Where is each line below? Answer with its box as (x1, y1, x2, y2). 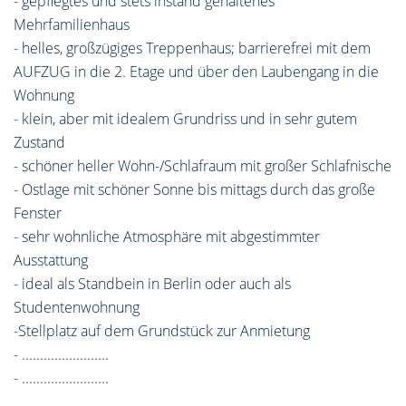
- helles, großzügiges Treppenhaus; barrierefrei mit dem (14, 38, 371, 58)
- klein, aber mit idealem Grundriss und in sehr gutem (14, 109, 357, 129)
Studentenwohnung (14, 297, 140, 317)
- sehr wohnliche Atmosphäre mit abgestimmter (14, 227, 320, 246)
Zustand (14, 132, 65, 152)
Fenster (14, 203, 62, 223)
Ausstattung (14, 250, 88, 270)
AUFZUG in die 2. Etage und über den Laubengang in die (14, 62, 379, 82)
